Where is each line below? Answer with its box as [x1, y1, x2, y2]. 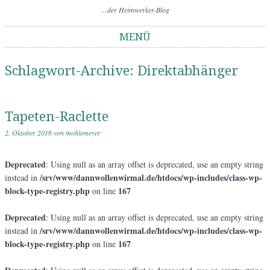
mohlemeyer [66, 128, 101, 137]
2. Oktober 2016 [5, 128, 52, 137]
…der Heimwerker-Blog [101, 5, 169, 14]
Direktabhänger [137, 63, 238, 78]
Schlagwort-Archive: [5, 63, 137, 78]
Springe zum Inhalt [5, 48, 71, 59]
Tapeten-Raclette [5, 109, 108, 124]
